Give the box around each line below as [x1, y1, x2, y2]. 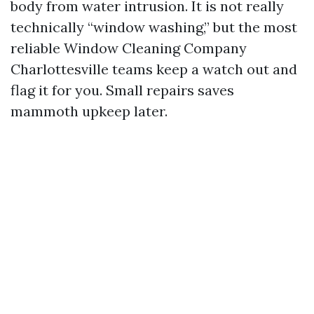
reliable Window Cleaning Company [11, 39, 247, 57]
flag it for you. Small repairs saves [11, 81, 234, 99]
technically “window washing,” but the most [11, 18, 297, 36]
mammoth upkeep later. [11, 102, 168, 120]
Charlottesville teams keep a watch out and [11, 60, 297, 78]
